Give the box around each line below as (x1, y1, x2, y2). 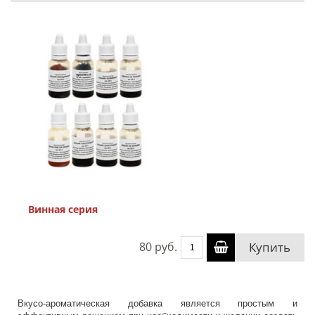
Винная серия (28, 202, 98, 216)
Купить (249, 239, 290, 255)
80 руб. (139, 239, 177, 255)
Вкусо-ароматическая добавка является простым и (18, 298, 297, 309)
